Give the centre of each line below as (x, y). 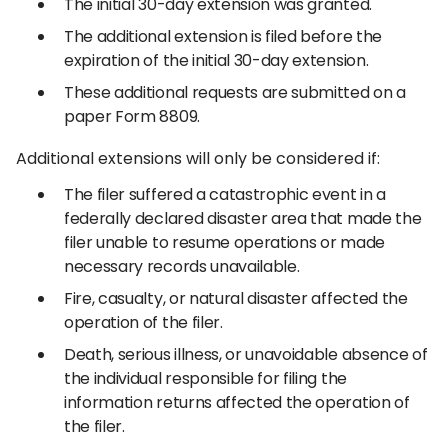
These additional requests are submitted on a (235, 92)
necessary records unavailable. (182, 266)
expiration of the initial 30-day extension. (218, 60)
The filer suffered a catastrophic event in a (225, 194)
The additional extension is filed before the (223, 36)
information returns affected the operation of (237, 402)
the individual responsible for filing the (205, 378)
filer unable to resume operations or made (224, 242)
